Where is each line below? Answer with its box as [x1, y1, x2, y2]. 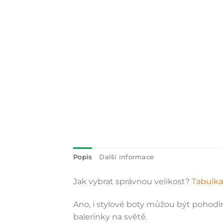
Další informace [99, 153, 154, 161]
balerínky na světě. [73, 212, 147, 222]
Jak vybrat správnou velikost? [73, 177, 190, 187]
